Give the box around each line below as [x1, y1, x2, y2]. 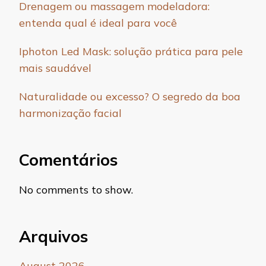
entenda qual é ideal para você [19, 16, 177, 30]
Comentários [19, 150, 118, 170]
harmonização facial [19, 106, 122, 121]
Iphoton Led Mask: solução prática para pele [19, 45, 243, 59]
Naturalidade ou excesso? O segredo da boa [19, 90, 240, 104]
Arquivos [19, 226, 88, 246]
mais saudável [19, 61, 91, 75]
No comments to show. [19, 182, 133, 197]
